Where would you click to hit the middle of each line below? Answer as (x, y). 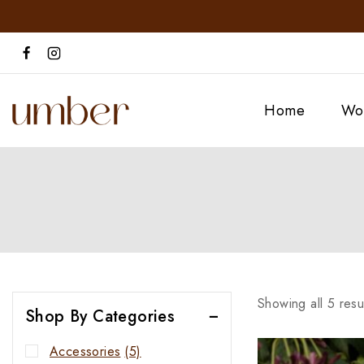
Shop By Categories (100, 316)
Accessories (85, 351)
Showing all (292, 303)
